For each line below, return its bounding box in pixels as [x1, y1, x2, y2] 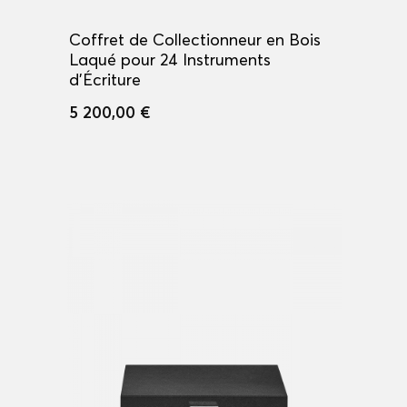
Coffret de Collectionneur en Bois [69, 29, 321, 51]
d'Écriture [69, 69, 141, 91]
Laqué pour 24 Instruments [69, 49, 271, 71]
